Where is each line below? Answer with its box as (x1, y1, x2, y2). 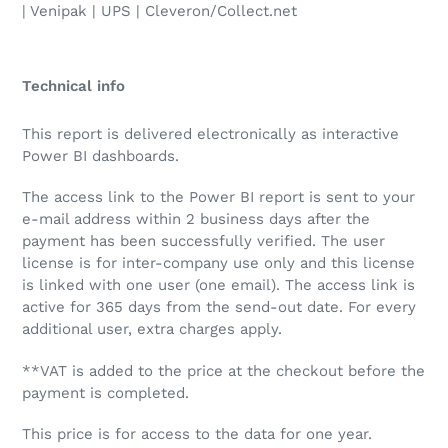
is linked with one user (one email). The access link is (22, 276, 415, 295)
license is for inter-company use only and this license (22, 254, 415, 273)
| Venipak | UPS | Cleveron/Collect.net (22, 2, 297, 21)
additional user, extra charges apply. (22, 320, 282, 339)
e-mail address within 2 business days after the (22, 210, 370, 229)
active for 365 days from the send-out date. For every (22, 298, 416, 317)
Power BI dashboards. (22, 146, 179, 165)
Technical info (22, 77, 125, 96)
